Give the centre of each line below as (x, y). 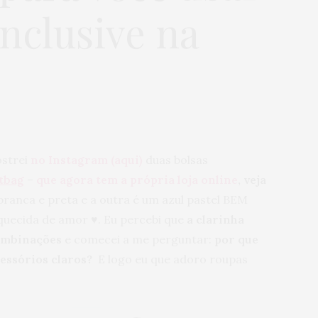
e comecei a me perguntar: (138, 240)
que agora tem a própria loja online (137, 180)
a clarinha (214, 220)
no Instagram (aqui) (87, 160)
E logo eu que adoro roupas (170, 259)
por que (236, 240)
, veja (252, 180)
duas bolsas (175, 160)
